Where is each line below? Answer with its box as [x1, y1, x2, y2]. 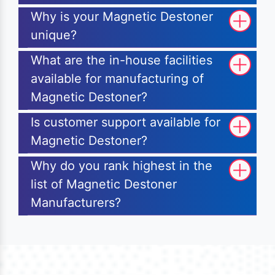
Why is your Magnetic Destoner [31, 9, 213, 25]
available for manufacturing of [31, 71, 204, 87]
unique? [31, 28, 77, 43]
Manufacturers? [31, 195, 121, 211]
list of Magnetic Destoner [31, 177, 177, 192]
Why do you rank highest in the [31, 158, 212, 174]
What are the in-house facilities [31, 53, 212, 68]
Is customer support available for [31, 115, 220, 130]
